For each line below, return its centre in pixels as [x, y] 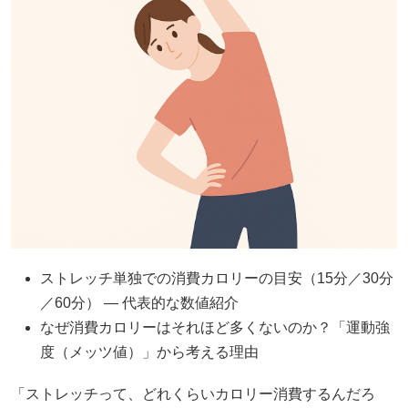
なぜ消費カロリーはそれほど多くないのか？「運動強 [215, 328]
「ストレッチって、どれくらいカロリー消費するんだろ [193, 394]
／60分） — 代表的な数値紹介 [139, 303]
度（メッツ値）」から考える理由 [149, 352]
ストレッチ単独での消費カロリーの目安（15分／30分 [217, 279]
